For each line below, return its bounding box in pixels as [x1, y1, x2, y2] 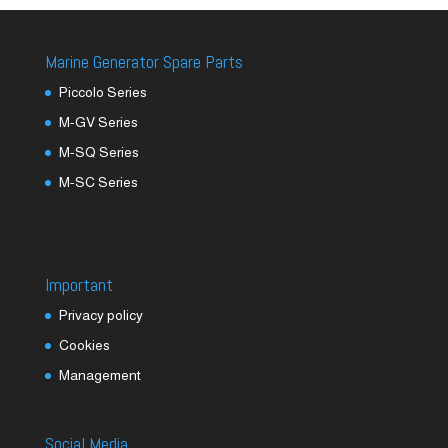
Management [58, 367, 141, 384]
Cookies [58, 337, 110, 354]
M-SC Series [58, 174, 138, 190]
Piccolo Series [58, 84, 147, 100]
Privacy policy [58, 307, 143, 324]
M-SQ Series [58, 144, 139, 160]
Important [44, 273, 113, 297]
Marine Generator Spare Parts [44, 50, 243, 73]
